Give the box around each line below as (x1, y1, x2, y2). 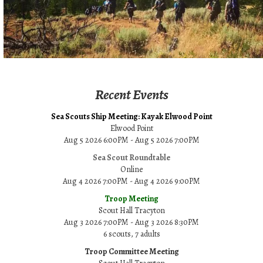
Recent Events (95, 85, 168, 104)
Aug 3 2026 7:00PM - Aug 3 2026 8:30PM (64, 217, 199, 228)
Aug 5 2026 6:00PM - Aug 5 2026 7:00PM (63, 134, 200, 146)
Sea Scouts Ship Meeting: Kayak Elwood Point (50, 111, 213, 123)
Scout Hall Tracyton (98, 205, 165, 217)
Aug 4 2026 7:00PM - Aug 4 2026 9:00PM (63, 176, 200, 187)
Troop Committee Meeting (84, 246, 179, 258)
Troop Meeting (104, 193, 159, 205)
